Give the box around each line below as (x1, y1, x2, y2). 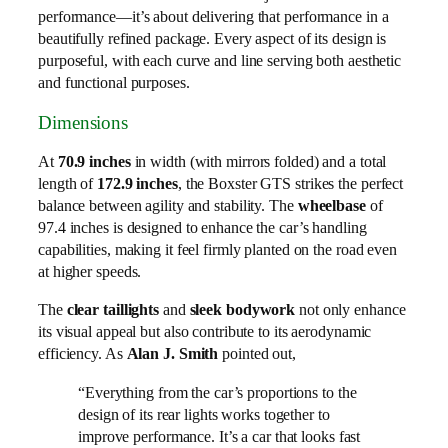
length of (38, 174, 98, 194)
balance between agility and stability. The (38, 196, 298, 216)
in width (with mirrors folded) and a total (130, 152, 387, 172)
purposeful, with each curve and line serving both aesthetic (38, 50, 402, 70)
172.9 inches (97, 174, 178, 194)
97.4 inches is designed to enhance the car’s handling (38, 218, 367, 238)
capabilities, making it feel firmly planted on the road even (38, 240, 397, 260)
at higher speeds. (38, 262, 142, 282)
